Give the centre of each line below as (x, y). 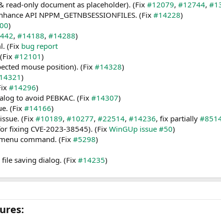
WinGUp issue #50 (141, 129)
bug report (39, 46)
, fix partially (178, 119)
